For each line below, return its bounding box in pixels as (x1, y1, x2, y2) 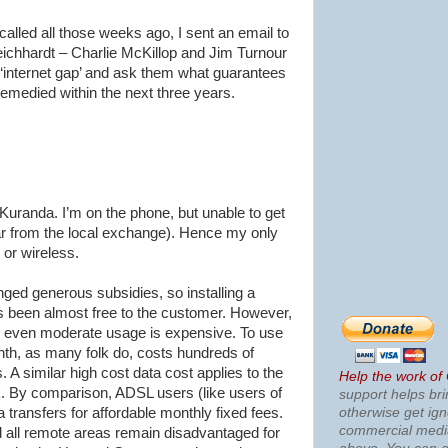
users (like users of (153, 385, 282, 401)
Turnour (237, 45, 287, 61)
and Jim (177, 45, 237, 61)
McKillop (121, 45, 177, 61)
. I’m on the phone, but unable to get (54, 205, 285, 221)
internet (3, 65, 51, 81)
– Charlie (55, 45, 121, 61)
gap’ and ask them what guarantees (51, 65, 286, 81)
